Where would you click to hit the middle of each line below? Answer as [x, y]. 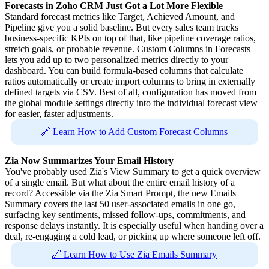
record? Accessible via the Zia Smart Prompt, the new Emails [120, 193]
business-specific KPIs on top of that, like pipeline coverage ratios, [130, 38]
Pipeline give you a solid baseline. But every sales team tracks [122, 28]
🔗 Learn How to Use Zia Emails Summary [134, 255]
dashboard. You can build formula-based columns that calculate [124, 71]
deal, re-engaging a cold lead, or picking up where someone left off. [133, 237]
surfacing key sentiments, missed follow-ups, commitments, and [125, 215]
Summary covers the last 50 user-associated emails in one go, [120, 204]
